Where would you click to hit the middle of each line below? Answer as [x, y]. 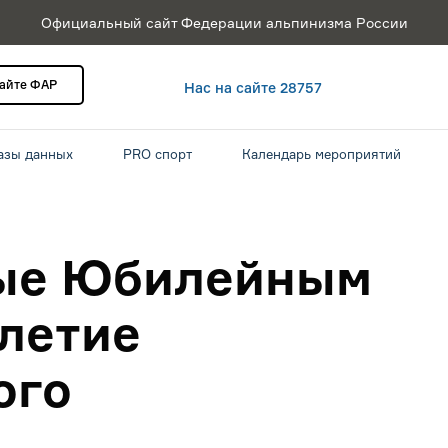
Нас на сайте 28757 [253, 87]
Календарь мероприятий [321, 154]
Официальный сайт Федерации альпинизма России [224, 22]
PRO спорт [157, 154]
